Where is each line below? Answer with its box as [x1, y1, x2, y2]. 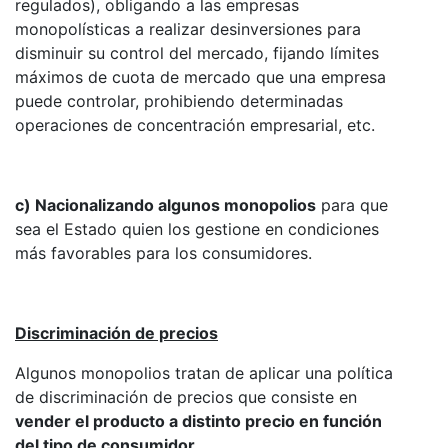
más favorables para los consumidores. [15, 242, 312, 263]
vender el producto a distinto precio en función [15, 410, 382, 431]
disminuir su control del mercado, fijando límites [15, 42, 379, 63]
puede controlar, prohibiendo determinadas [15, 90, 343, 111]
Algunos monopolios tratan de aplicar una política [15, 362, 393, 383]
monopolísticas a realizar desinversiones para [15, 18, 361, 39]
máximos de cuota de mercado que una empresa [15, 66, 386, 87]
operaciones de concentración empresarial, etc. [15, 114, 375, 135]
